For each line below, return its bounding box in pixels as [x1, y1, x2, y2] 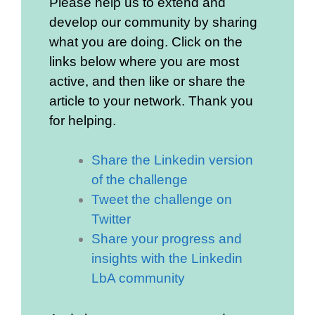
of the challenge [91, 172, 188, 187]
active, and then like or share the [49, 73, 245, 89]
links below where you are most [49, 53, 239, 69]
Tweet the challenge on [91, 191, 232, 207]
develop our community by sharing [49, 14, 257, 30]
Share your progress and [91, 231, 242, 246]
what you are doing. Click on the [49, 34, 243, 49]
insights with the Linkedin [91, 250, 243, 266]
